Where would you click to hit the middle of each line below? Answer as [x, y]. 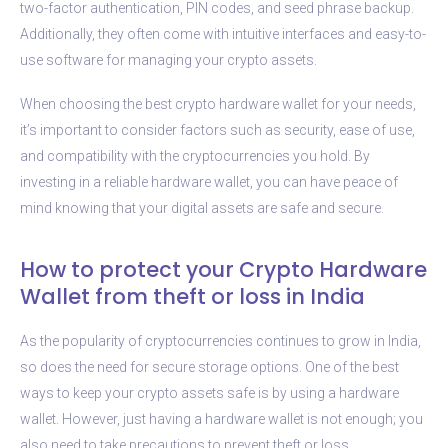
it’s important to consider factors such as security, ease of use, [217, 129]
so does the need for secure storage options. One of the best [209, 366]
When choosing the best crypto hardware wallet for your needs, [218, 103]
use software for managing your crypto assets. [168, 59]
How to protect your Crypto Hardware [223, 269]
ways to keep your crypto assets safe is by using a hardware [209, 392]
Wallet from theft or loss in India [192, 296]
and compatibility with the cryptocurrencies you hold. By [195, 155]
